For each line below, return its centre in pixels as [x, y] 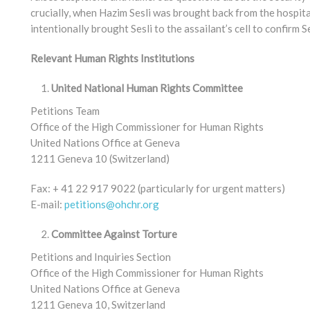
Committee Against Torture [114, 234]
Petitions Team [65, 111]
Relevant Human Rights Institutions [112, 58]
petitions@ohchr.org [112, 204]
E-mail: [47, 204]
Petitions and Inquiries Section [101, 257]
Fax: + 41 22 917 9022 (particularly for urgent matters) [158, 188]
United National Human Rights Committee [147, 88]
